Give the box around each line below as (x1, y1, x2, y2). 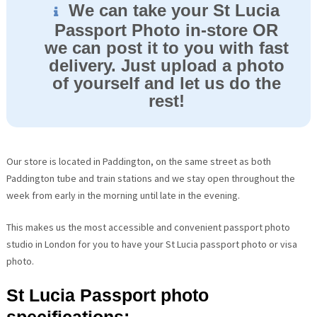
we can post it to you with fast (44, 38, 289, 57)
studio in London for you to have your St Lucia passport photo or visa (6, 237, 297, 250)
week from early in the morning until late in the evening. (6, 188, 240, 202)
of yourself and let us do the (52, 73, 281, 93)
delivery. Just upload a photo (48, 55, 284, 75)
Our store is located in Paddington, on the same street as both (6, 154, 271, 168)
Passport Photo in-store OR (54, 20, 279, 40)
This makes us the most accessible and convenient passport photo (6, 220, 290, 234)
